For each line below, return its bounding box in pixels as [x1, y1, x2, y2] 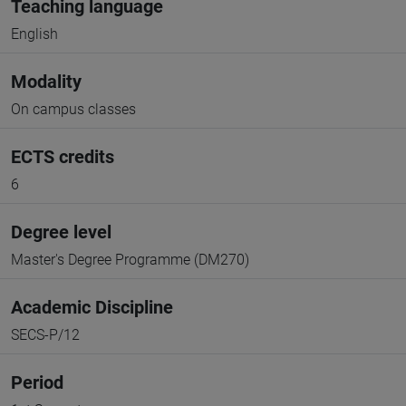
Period [11, 372, 63, 393]
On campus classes [11, 101, 136, 118]
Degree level [11, 221, 111, 243]
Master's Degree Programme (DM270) [11, 251, 249, 268]
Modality [11, 71, 82, 92]
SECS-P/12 [11, 326, 80, 343]
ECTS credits [11, 146, 114, 168]
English [11, 25, 58, 43]
